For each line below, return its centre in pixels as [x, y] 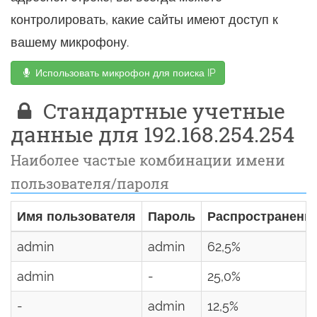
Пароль [172, 216]
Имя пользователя [76, 216]
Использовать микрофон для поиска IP [126, 73]
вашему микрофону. [70, 42]
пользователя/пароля [90, 184]
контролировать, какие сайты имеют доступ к [144, 19]
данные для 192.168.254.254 [152, 134]
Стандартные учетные [161, 111]
